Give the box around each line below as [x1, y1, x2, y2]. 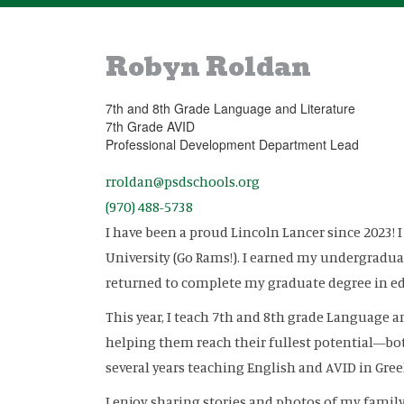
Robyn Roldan [106, 47, 311, 87]
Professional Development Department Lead [106, 135, 359, 153]
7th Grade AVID [106, 117, 195, 135]
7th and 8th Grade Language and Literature [106, 99, 359, 117]
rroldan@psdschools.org [106, 171, 260, 190]
